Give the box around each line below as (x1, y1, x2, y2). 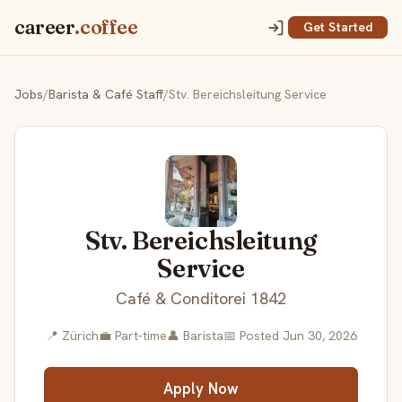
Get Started (303, 19, 372, 36)
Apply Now (163, 378, 239, 398)
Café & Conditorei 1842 (116, 288, 286, 310)
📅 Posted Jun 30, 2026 (223, 328, 357, 345)
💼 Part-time (98, 328, 167, 345)
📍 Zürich (45, 328, 99, 345)
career (14, 14, 75, 39)
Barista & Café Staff (48, 86, 163, 103)
